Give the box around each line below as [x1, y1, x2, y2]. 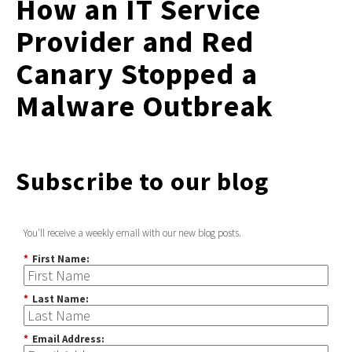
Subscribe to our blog [16, 166, 269, 198]
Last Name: [32, 292, 89, 306]
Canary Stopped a [16, 55, 258, 93]
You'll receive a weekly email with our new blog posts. [24, 225, 241, 240]
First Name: [32, 252, 90, 266]
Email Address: [32, 332, 104, 346]
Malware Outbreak [16, 87, 273, 125]
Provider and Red [16, 23, 254, 60]
